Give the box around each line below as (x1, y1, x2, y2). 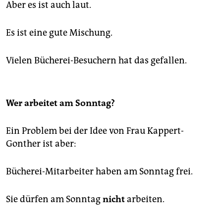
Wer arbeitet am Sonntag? (6, 98, 115, 109)
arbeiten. (125, 194, 165, 205)
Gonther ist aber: (6, 138, 76, 150)
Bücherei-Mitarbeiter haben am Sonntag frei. (6, 166, 193, 177)
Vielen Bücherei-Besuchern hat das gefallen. (6, 55, 187, 66)
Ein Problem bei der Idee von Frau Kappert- (6, 125, 184, 137)
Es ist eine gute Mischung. (6, 27, 112, 39)
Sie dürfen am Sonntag (6, 194, 103, 205)
